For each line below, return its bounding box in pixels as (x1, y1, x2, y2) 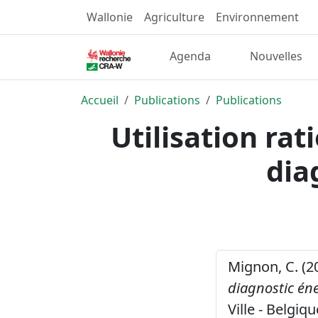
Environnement (216, 9, 299, 25)
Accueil (81, 92, 119, 108)
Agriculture (144, 9, 204, 25)
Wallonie (87, 9, 133, 25)
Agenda (170, 48, 212, 65)
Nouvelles (250, 48, 302, 65)
